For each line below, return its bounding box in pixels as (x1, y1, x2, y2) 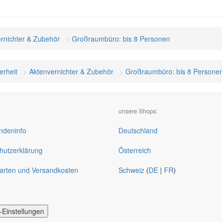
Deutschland (118, 125, 158, 135)
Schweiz (118, 165, 144, 175)
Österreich (118, 145, 151, 155)
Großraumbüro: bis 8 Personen (72, 34, 170, 44)
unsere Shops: (118, 107, 158, 115)
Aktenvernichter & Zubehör (29, 66, 113, 76)
